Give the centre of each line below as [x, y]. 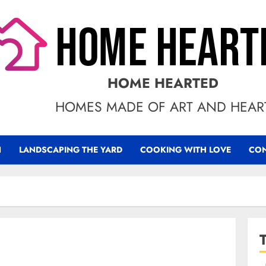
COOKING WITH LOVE [186, 150]
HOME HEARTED [163, 83]
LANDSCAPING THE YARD [71, 150]
